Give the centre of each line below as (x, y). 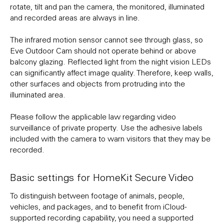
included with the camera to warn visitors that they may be (110, 139)
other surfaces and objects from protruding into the (97, 84)
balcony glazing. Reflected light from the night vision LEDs (110, 62)
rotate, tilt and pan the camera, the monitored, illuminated (107, 7)
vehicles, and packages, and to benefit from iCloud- (98, 207)
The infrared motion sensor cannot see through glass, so (106, 40)
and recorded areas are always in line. (76, 18)
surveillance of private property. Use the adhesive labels (106, 128)
